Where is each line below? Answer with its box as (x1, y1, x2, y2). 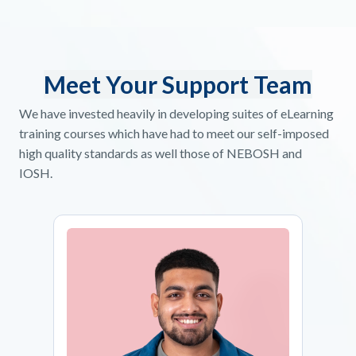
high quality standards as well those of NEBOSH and (19, 145, 302, 161)
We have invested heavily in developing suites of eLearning (19, 106, 334, 122)
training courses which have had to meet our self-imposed (19, 126, 329, 141)
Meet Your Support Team (44, 70, 312, 99)
